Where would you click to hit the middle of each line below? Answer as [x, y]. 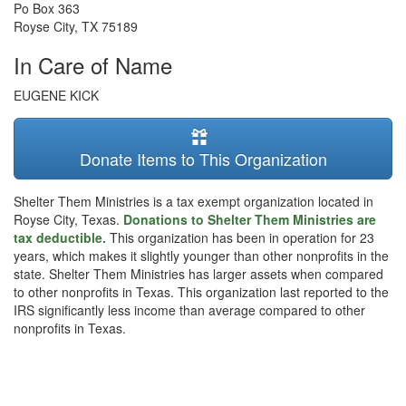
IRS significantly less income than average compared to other [189, 310]
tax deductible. [62, 237]
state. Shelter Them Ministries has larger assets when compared [198, 274]
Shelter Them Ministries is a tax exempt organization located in [193, 201]
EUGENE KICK [56, 95]
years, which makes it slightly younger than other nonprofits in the [201, 256]
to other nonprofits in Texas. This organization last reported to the [201, 292]
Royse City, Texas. [68, 219]
